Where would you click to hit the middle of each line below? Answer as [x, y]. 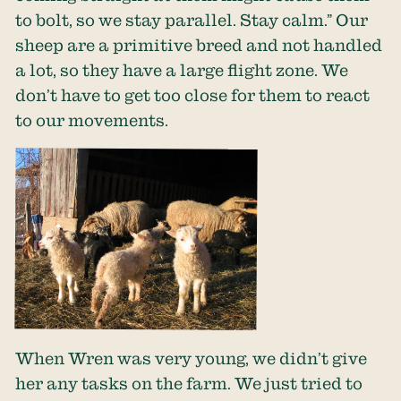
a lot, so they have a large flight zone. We [182, 70]
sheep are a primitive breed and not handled [199, 45]
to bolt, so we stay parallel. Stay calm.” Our [192, 20]
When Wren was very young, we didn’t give [192, 358]
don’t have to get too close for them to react [193, 95]
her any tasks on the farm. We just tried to [189, 383]
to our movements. [92, 120]
